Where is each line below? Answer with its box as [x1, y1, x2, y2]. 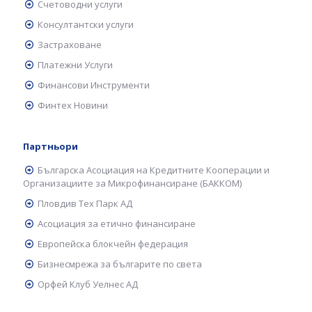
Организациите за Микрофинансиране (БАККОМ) [23, 177, 242, 189]
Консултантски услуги [38, 18, 134, 31]
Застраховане [38, 38, 102, 51]
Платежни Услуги [38, 58, 114, 71]
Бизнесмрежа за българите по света [38, 258, 203, 270]
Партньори [23, 140, 78, 153]
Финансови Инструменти [38, 79, 150, 91]
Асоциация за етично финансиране [38, 217, 196, 230]
